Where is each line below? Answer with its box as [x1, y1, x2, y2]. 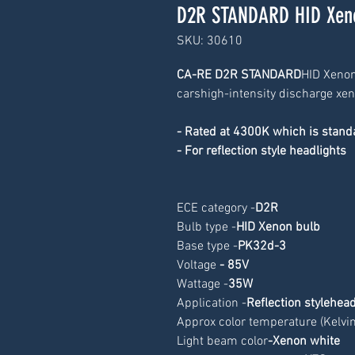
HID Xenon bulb [235, 219, 320, 235]
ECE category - [176, 200, 255, 216]
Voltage [176, 258, 216, 273]
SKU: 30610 [176, 33, 242, 49]
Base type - [176, 239, 238, 254]
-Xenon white [267, 334, 340, 349]
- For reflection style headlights [176, 143, 346, 159]
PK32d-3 [237, 239, 286, 254]
